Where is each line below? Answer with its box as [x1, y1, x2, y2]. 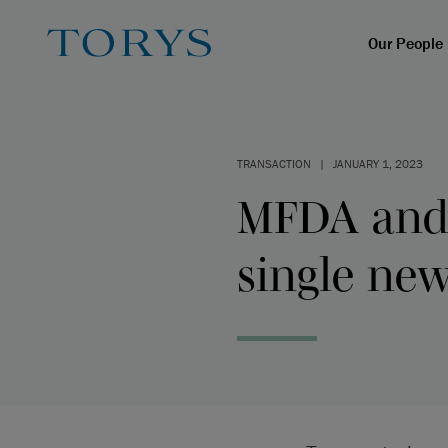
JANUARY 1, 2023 [333, 156, 423, 171]
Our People [367, 33, 443, 53]
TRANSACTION [237, 156, 311, 171]
